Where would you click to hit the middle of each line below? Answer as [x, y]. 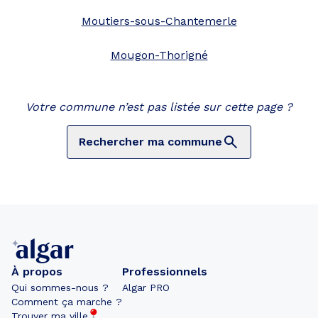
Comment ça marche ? [67, 302]
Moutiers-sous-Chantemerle [159, 21]
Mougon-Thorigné [159, 55]
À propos [37, 272]
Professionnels [165, 272]
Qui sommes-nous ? [60, 287]
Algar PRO [146, 287]
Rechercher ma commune [150, 142]
